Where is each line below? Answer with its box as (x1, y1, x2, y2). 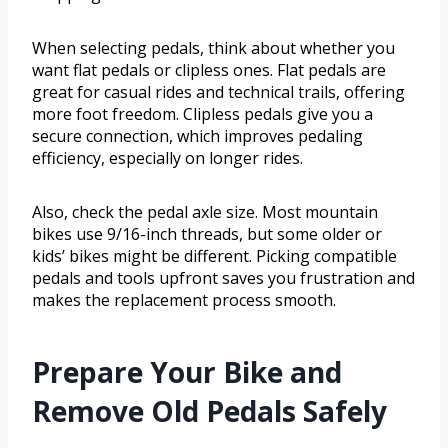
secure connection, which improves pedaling (32, 125, 363, 148)
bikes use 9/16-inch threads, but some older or (32, 223, 382, 246)
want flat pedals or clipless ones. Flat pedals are (32, 59, 386, 82)
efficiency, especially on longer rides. (32, 147, 303, 170)
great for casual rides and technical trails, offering (32, 81, 405, 104)
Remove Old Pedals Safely (32, 392, 387, 431)
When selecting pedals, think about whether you (32, 37, 395, 60)
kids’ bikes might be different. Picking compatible (32, 245, 397, 268)
